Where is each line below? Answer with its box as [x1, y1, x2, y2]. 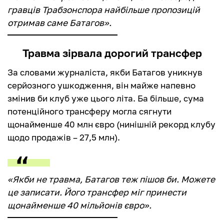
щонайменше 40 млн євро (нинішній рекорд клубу [7, 119, 215, 130]
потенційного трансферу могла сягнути [7, 106, 171, 117]
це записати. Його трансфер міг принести [7, 187, 186, 198]
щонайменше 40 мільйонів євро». [7, 200, 151, 211]
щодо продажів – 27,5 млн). [7, 132, 120, 143]
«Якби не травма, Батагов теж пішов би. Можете [7, 174, 215, 185]
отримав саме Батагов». [7, 17, 111, 28]
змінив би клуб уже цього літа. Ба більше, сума [7, 93, 204, 104]
